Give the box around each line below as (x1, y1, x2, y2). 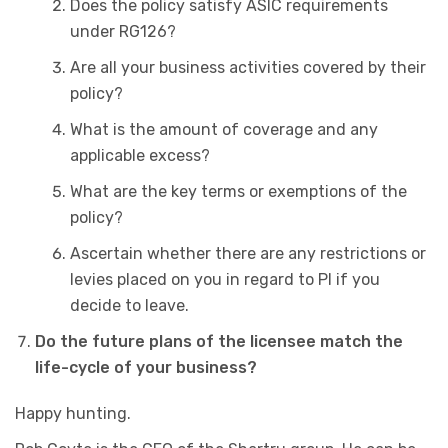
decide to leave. (70, 296, 189, 315)
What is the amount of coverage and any (70, 120, 378, 139)
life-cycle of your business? (35, 358, 257, 377)
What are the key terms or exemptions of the (70, 182, 407, 201)
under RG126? (70, 22, 176, 41)
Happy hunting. (15, 404, 131, 423)
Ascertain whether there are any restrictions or (70, 244, 426, 263)
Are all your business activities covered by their (70, 58, 426, 77)
